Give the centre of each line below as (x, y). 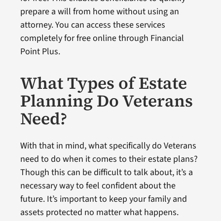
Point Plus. (40, 52)
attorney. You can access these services (92, 25)
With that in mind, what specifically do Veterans (108, 146)
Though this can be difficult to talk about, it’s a (106, 173)
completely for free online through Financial (102, 38)
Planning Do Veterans (106, 101)
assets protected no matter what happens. (99, 213)
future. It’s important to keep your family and (103, 199)
